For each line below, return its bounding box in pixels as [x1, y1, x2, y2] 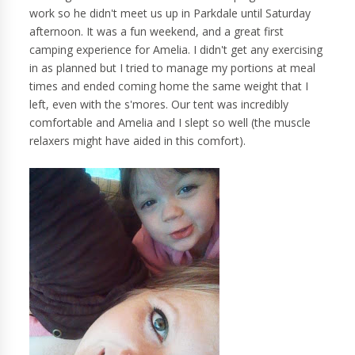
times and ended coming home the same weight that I [29, 78, 309, 94]
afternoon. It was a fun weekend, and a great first [29, 24, 284, 40]
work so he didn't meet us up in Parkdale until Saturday [29, 6, 311, 21]
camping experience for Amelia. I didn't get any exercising [29, 42, 323, 58]
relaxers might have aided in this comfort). [29, 133, 246, 149]
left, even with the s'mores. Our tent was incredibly [29, 97, 289, 113]
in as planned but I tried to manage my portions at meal [29, 60, 316, 76]
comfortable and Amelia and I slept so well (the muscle [29, 115, 311, 131]
